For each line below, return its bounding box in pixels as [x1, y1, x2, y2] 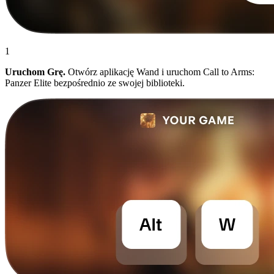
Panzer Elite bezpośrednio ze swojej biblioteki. [5, 77, 185, 88]
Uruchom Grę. [5, 66, 65, 77]
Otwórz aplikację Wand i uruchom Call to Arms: [65, 66, 254, 77]
